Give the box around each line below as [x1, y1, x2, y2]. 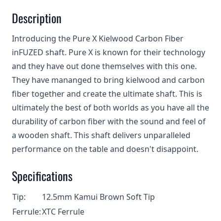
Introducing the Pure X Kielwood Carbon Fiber [12, 33, 184, 44]
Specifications [12, 167, 73, 184]
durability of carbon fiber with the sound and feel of [12, 116, 206, 127]
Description [12, 9, 62, 27]
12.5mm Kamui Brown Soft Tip [42, 191, 155, 202]
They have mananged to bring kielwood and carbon [12, 74, 205, 85]
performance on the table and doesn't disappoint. [12, 144, 200, 154]
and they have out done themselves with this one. [12, 61, 197, 72]
